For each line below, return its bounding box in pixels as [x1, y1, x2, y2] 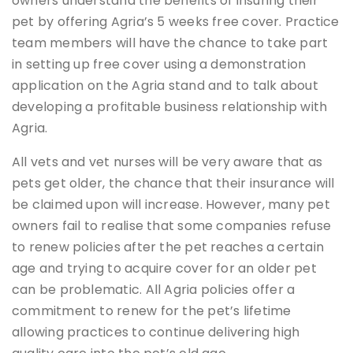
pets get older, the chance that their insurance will [12, 174, 335, 193]
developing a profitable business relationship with [12, 98, 328, 117]
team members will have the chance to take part [12, 34, 329, 53]
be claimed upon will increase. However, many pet [12, 195, 330, 214]
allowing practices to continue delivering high [12, 323, 300, 342]
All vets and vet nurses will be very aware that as [12, 153, 323, 172]
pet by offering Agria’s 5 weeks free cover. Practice [12, 13, 340, 32]
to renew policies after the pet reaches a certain [12, 238, 325, 257]
